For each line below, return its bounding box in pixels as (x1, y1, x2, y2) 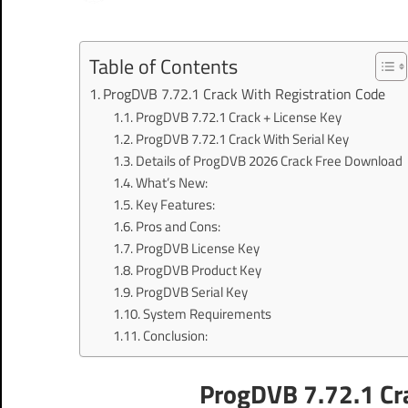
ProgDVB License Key (135, 237, 260, 259)
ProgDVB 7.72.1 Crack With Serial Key (135, 127, 349, 149)
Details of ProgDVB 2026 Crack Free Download (135, 149, 403, 171)
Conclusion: (142, 324, 208, 346)
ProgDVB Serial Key (135, 280, 248, 302)
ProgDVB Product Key (135, 259, 261, 280)
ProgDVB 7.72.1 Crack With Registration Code (103, 82, 386, 105)
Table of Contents (89, 51, 238, 81)
